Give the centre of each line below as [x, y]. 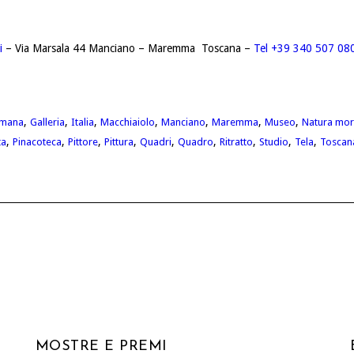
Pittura [119, 141]
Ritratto [236, 141]
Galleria [47, 122]
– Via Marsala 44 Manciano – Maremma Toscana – [128, 48]
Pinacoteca [37, 141]
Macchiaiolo [128, 122]
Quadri [156, 141]
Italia [83, 122]
